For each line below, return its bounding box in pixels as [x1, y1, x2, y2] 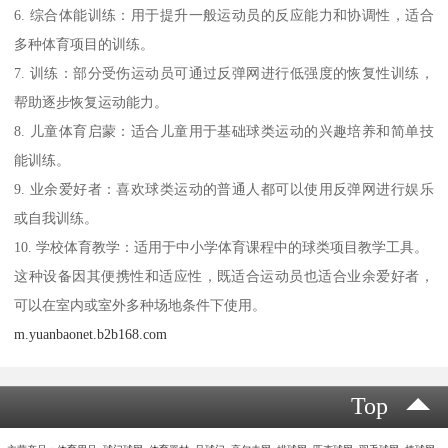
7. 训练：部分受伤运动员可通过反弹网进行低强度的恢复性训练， [14, 64, 434, 81]
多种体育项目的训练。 [14, 35, 155, 52]
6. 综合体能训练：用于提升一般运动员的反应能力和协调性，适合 [14, 6, 434, 23]
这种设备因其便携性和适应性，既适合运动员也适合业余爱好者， [14, 267, 434, 284]
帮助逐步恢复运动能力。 [14, 93, 169, 110]
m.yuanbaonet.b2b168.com [14, 325, 168, 342]
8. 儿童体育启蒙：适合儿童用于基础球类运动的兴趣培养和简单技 [14, 122, 434, 139]
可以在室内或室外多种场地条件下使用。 [14, 296, 267, 313]
